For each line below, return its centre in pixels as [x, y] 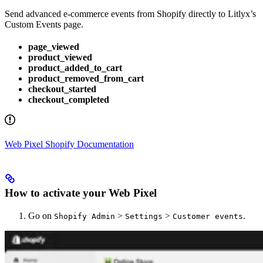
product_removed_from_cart [86, 78]
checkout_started [62, 89]
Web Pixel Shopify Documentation [69, 144]
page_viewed [54, 46]
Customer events [208, 216]
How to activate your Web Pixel [81, 193]
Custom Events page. [44, 24]
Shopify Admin [85, 216]
